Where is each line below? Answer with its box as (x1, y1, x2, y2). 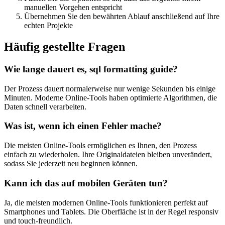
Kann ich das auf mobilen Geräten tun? (4, 177, 168, 188)
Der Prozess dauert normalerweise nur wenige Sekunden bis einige (4, 84, 215, 93)
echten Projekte (24, 21, 73, 30)
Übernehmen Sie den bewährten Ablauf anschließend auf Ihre (24, 12, 219, 21)
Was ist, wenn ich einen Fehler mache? (4, 121, 162, 132)
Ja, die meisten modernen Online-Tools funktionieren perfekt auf (4, 198, 208, 207)
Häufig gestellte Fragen (4, 40, 125, 54)
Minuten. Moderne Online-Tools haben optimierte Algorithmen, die (4, 93, 217, 102)
